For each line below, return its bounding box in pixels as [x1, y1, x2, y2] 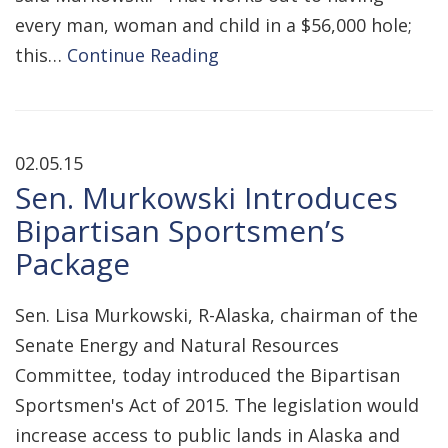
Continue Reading [67, 43, 219, 67]
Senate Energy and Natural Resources [15, 333, 339, 357]
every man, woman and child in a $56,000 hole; [15, 13, 412, 37]
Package [15, 243, 130, 284]
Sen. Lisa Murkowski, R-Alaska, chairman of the [15, 303, 418, 327]
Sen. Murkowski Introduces [15, 177, 398, 218]
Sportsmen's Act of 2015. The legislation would [15, 393, 419, 417]
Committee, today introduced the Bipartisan [15, 363, 400, 387]
